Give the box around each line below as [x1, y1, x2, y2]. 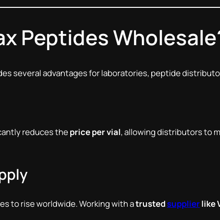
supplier [167, 197, 200, 209]
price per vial [70, 126, 121, 137]
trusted [136, 197, 167, 209]
